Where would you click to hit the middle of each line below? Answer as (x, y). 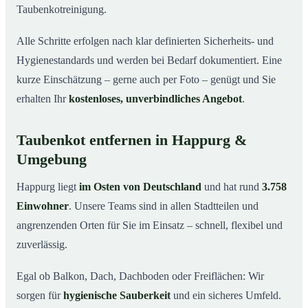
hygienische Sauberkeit (117, 295)
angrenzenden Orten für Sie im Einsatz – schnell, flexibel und (150, 225)
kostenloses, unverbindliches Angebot (155, 98)
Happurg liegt (48, 186)
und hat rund (232, 186)
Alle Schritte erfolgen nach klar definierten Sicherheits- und (145, 41)
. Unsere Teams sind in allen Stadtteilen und (164, 206)
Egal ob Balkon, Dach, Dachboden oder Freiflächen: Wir (140, 276)
